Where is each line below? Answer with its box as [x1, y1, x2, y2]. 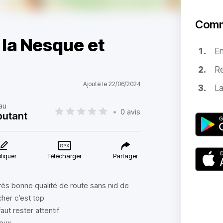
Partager [112, 152, 138, 160]
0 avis [120, 107, 141, 116]
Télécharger [47, 152, 82, 160]
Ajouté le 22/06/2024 [83, 80, 141, 88]
